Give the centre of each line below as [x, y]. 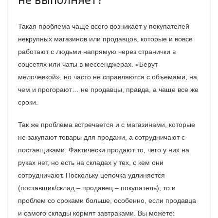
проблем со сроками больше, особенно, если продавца [107, 200]
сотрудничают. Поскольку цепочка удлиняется [91, 175]
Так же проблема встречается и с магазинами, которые [107, 124]
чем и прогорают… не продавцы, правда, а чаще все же [108, 89]
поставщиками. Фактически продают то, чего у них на [104, 150]
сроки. [28, 102]
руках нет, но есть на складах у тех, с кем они [91, 162]
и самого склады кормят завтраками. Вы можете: [96, 213]
